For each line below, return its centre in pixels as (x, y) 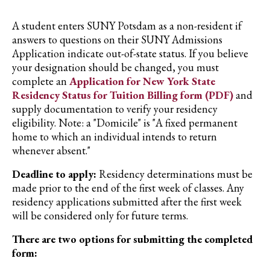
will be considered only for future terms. (100, 215)
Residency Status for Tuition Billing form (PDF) (123, 95)
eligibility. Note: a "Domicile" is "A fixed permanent (125, 123)
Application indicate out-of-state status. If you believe (130, 53)
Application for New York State (142, 81)
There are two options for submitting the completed (132, 239)
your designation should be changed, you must (115, 67)
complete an (41, 81)
